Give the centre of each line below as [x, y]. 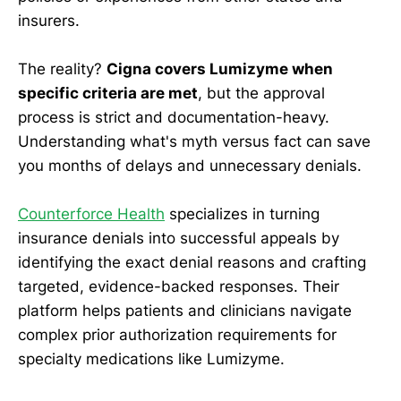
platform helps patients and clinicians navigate [185, 311]
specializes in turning [242, 214]
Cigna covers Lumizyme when [220, 69]
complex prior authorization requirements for [177, 335]
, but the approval [261, 93]
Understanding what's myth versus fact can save [194, 141]
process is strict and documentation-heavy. [174, 117]
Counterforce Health [91, 214]
